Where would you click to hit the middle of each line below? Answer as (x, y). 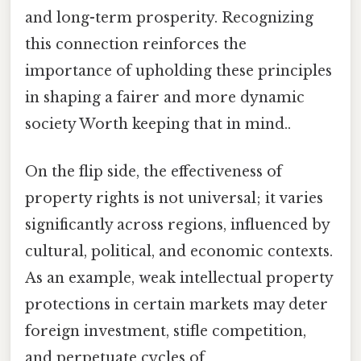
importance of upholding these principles (178, 71)
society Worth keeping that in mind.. (158, 124)
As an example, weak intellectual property (179, 278)
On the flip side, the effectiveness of (154, 172)
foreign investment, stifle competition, (166, 332)
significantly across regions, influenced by (177, 225)
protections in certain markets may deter (176, 305)
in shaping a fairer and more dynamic (165, 97)
